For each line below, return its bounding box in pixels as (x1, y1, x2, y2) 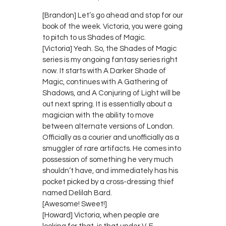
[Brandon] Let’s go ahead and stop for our (42, 11, 183, 19)
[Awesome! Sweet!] (42, 200, 107, 208)
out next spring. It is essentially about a (42, 100, 172, 108)
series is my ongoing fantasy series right (42, 55, 178, 64)
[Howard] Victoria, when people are (42, 211, 159, 219)
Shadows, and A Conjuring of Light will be (42, 89, 181, 97)
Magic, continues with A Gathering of (42, 78, 168, 86)
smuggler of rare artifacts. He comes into (42, 144, 181, 152)
